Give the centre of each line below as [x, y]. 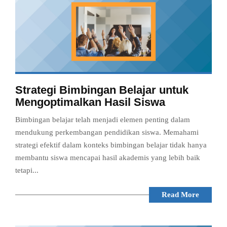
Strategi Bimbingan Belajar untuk [102, 90]
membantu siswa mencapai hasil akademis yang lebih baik [108, 158]
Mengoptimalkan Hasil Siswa [90, 102]
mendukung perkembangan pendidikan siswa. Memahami [107, 133]
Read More [180, 195]
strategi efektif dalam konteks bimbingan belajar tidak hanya [111, 145]
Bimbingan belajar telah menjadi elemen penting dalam [103, 120]
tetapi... [27, 171]
